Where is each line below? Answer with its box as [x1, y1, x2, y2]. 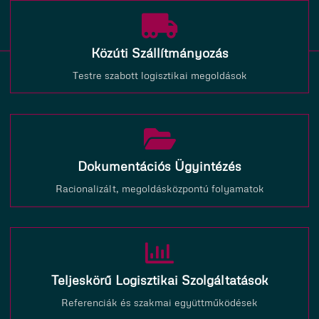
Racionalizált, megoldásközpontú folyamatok [55, 182, 264, 195]
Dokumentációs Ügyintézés [78, 158, 241, 174]
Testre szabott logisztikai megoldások [72, 68, 247, 81]
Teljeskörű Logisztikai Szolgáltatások [51, 271, 268, 288]
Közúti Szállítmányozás [90, 44, 229, 61]
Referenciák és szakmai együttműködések [61, 295, 258, 308]
